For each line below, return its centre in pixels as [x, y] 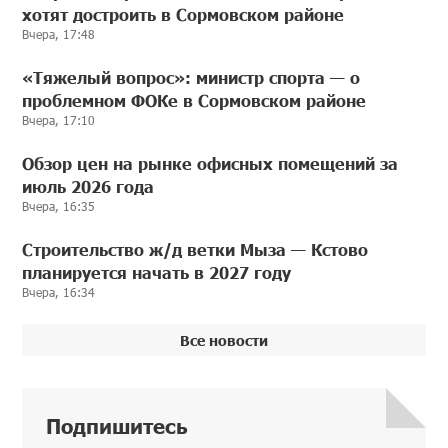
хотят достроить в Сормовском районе [183, 13]
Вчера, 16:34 [59, 291]
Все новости [224, 339]
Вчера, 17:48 [59, 33]
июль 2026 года [88, 185]
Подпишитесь [117, 424]
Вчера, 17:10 [59, 119]
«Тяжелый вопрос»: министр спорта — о [191, 76]
